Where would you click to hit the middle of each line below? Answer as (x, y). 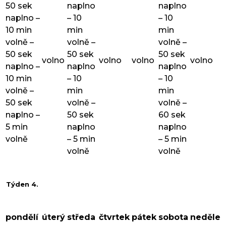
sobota (173, 217)
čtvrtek (114, 217)
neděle (205, 217)
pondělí (22, 217)
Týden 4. (21, 184)
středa (81, 217)
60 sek (172, 115)
